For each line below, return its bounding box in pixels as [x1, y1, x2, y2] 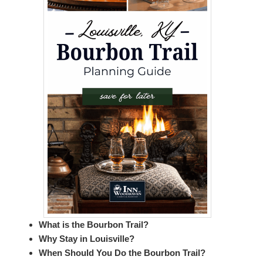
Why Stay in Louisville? [38, 234, 134, 244]
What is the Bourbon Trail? [38, 220, 149, 230]
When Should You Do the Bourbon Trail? [38, 248, 205, 258]
